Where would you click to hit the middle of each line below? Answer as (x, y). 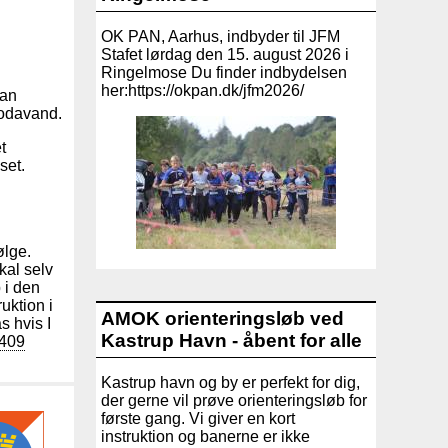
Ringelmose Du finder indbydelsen (224, 72)
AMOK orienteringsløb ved (222, 318)
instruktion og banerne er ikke (205, 436)
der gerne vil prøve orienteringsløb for (234, 400)
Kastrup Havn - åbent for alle (231, 340)
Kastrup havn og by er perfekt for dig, (230, 382)
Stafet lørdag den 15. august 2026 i (225, 54)
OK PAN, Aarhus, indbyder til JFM (220, 36)
